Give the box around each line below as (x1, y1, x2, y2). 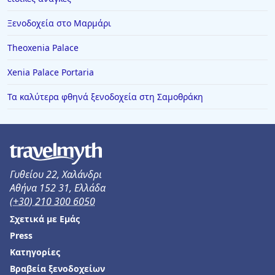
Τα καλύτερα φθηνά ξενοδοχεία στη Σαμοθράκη (7, 91, 203, 103)
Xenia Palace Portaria (7, 66, 94, 78)
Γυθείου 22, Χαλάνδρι (10, 168, 102, 181)
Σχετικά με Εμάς (10, 213, 80, 225)
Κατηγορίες (10, 246, 60, 258)
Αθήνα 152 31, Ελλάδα (10, 181, 106, 195)
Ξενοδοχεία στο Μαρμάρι (7, 17, 111, 29)
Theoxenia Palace (7, 42, 79, 53)
